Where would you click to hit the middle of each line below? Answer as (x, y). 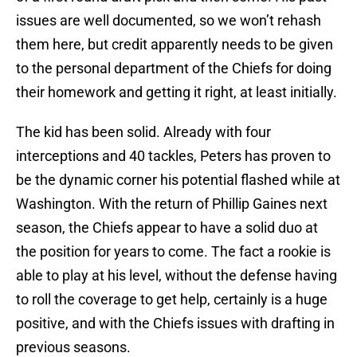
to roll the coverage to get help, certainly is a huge (172, 300)
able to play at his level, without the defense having (177, 276)
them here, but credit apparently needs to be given (175, 45)
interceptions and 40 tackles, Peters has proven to (173, 156)
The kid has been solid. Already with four (143, 132)
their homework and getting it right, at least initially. (177, 92)
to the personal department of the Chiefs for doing (174, 69)
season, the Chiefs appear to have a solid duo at (167, 228)
